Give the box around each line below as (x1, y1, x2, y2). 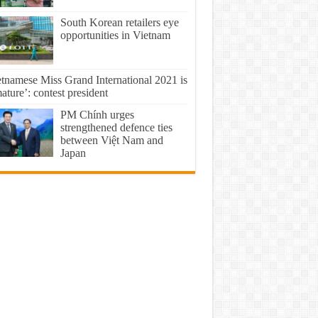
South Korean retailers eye (60, 16, 179, 28)
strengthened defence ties (60, 121, 172, 133)
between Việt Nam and (60, 133, 163, 146)
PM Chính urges (60, 108, 134, 121)
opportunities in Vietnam (60, 28, 170, 41)
